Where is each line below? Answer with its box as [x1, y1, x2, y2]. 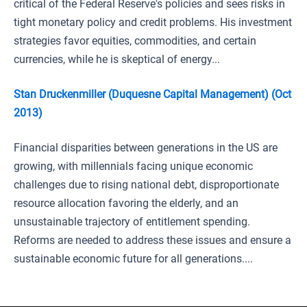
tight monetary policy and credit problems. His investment [14, 16, 292, 29]
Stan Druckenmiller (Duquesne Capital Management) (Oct [14, 88, 291, 101]
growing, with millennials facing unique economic [14, 160, 253, 173]
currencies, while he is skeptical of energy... [14, 53, 220, 66]
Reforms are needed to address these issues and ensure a [14, 234, 291, 247]
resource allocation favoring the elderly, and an [14, 197, 238, 210]
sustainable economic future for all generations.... [14, 252, 253, 265]
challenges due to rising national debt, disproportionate [14, 178, 279, 191]
